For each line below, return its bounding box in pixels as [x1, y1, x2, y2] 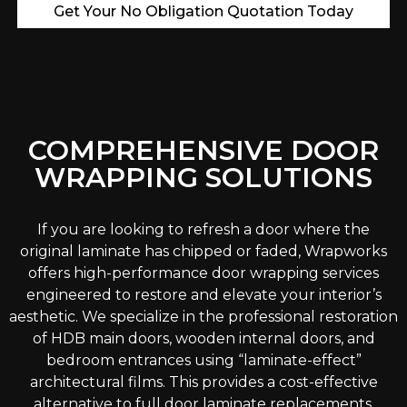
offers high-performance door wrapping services [28, 264, 379, 283]
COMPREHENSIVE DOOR [28, 134, 379, 168]
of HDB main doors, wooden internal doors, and [32, 330, 375, 348]
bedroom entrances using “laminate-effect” [45, 352, 362, 370]
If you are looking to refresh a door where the [37, 221, 370, 239]
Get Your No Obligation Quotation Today [54, 3, 353, 21]
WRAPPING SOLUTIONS [35, 161, 372, 195]
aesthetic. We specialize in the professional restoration [9, 308, 398, 326]
